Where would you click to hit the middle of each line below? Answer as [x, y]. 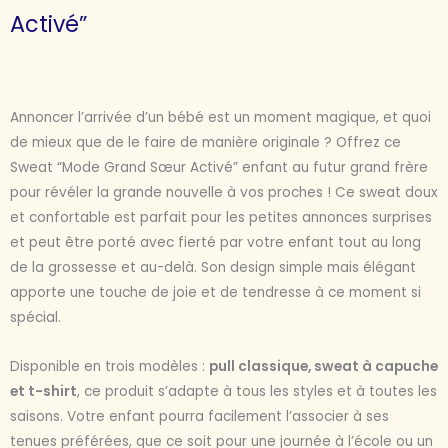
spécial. [35, 318]
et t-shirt [43, 392]
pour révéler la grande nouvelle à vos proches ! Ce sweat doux [224, 193]
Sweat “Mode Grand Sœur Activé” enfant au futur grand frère [219, 168]
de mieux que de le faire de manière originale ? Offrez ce [205, 143]
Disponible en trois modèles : [109, 367]
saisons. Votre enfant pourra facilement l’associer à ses [199, 417]
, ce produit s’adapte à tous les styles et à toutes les [257, 392]
